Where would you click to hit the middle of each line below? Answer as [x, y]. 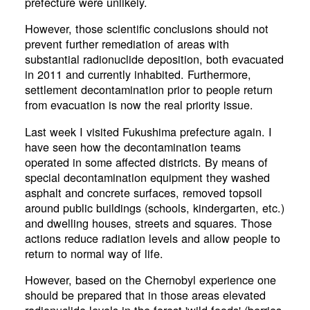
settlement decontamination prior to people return [148, 90]
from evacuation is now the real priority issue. [139, 105]
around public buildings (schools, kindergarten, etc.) [154, 207]
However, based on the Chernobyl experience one [150, 279]
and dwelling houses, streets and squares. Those [148, 222]
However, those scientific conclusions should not [146, 29]
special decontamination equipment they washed [147, 177]
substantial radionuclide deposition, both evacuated [154, 59]
